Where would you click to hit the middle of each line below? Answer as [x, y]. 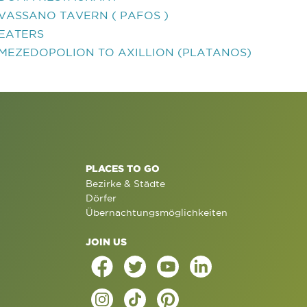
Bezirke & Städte [125, 184]
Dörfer [101, 198]
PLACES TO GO [122, 168]
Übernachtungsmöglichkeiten [156, 212]
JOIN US [106, 242]
